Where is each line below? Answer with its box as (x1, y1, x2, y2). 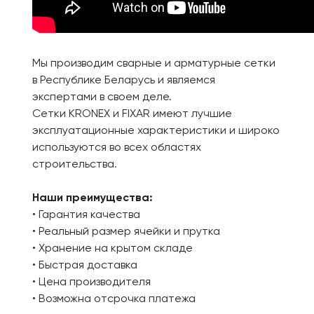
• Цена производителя (32, 277, 151, 288)
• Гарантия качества (32, 210, 140, 221)
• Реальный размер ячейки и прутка (32, 226, 220, 238)
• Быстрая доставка (32, 260, 137, 271)
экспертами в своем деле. (32, 92, 172, 103)
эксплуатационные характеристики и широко (32, 125, 280, 137)
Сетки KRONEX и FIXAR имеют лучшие (32, 109, 232, 120)
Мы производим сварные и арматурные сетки (32, 58, 275, 69)
